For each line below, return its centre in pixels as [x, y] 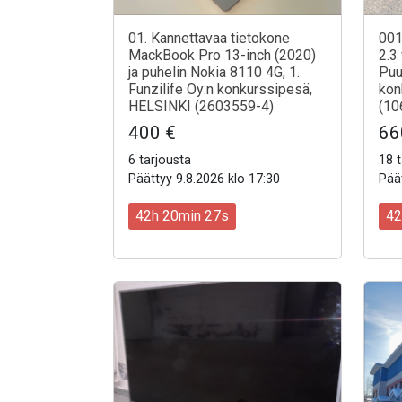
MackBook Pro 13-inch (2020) [222, 55]
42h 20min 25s [182, 216]
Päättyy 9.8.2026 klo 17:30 [204, 179]
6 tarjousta [160, 160]
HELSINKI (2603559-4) [201, 106]
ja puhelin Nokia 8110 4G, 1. [214, 72]
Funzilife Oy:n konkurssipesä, [220, 89]
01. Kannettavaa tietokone [209, 38]
